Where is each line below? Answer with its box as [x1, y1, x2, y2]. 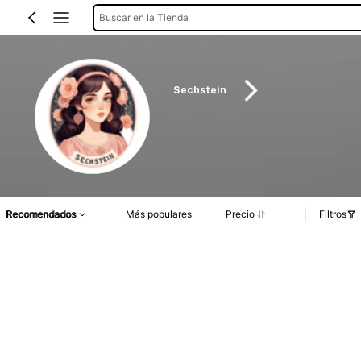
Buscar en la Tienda [98, 10, 189, 23]
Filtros [319, 208, 346, 221]
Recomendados [6, 208, 76, 221]
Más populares [126, 208, 192, 221]
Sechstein [173, 85, 227, 97]
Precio [226, 208, 255, 221]
